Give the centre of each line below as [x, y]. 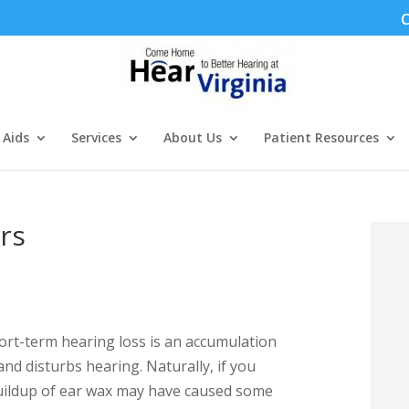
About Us [193, 137]
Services [96, 137]
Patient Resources [321, 137]
